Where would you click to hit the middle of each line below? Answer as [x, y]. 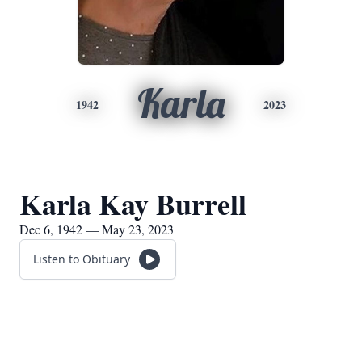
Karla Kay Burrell [133, 204]
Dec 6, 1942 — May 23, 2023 [97, 229]
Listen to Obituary [82, 259]
